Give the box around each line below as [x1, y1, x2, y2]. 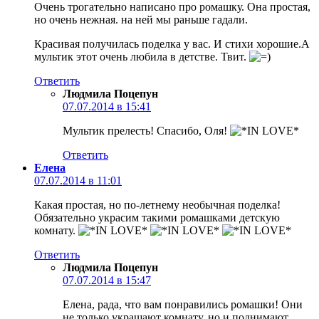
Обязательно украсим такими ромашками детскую [34, 211, 280, 224]
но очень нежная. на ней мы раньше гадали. [34, 13, 248, 26]
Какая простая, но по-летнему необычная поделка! [34, 198, 281, 211]
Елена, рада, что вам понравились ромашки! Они [63, 298, 303, 310]
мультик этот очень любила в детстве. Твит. [34, 50, 249, 63]
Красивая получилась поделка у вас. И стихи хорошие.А [34, 37, 310, 50]
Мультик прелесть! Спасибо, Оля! [63, 124, 230, 137]
